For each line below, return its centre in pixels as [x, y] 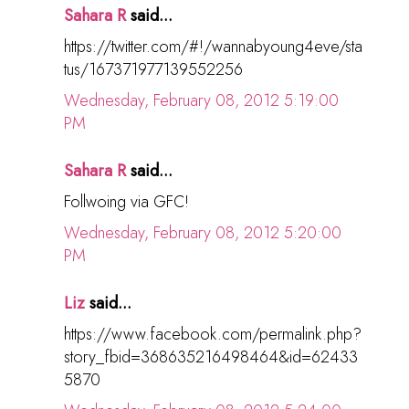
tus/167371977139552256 [153, 70]
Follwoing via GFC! [126, 202]
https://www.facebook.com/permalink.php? [213, 335]
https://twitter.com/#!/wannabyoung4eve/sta [213, 47]
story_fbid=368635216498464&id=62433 [211, 357]
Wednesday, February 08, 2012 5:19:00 [201, 101]
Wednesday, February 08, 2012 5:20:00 [203, 233]
